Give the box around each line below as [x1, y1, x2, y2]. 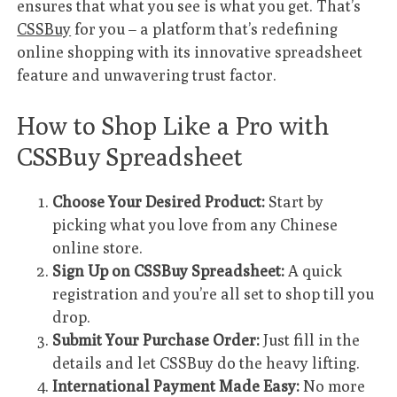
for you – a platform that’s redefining [71, 19, 339, 38]
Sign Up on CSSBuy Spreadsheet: [52, 261, 285, 281]
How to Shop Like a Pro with [17, 111, 330, 141]
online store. [52, 238, 144, 258]
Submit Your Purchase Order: [52, 331, 261, 350]
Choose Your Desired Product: [52, 192, 266, 212]
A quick [284, 261, 343, 281]
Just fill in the [260, 331, 361, 350]
